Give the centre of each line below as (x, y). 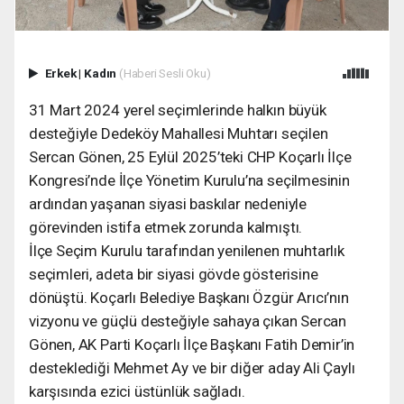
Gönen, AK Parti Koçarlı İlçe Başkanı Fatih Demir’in (192, 344)
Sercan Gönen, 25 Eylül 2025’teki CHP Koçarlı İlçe (190, 156)
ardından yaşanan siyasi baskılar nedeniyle (168, 203)
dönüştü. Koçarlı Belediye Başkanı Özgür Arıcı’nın (189, 297)
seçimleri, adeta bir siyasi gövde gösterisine (174, 274)
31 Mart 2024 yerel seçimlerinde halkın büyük (178, 110)
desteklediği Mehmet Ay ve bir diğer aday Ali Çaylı (192, 367)
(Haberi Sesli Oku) (165, 73)
